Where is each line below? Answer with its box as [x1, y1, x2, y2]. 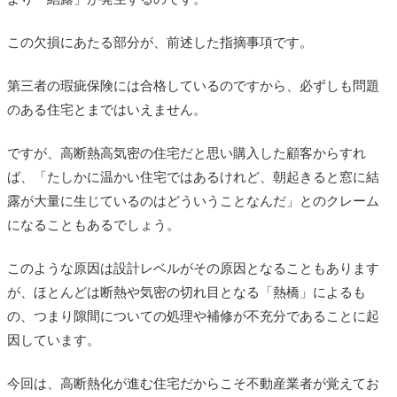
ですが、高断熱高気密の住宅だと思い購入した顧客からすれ [7, 145, 366, 160]
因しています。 [7, 332, 100, 347]
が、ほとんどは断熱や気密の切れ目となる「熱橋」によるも [7, 284, 366, 300]
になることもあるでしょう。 [7, 217, 180, 232]
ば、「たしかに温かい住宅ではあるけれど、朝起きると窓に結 [7, 169, 379, 184]
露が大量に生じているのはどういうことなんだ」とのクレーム [7, 193, 379, 208]
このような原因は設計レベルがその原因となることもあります [7, 261, 379, 276]
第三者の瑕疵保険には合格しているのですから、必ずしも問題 [7, 78, 379, 93]
